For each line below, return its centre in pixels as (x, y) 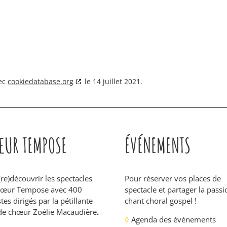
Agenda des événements (172, 219)
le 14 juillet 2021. (112, 81)
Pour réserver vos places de (173, 178)
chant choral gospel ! (160, 201)
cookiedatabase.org (41, 81)
